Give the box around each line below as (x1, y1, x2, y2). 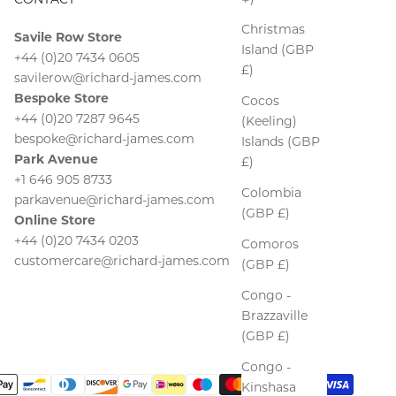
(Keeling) (241, 113, 297, 130)
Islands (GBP (241, 133, 320, 150)
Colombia (241, 185, 301, 202)
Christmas (241, 21, 305, 38)
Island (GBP (241, 42, 314, 58)
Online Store (14, 211, 95, 228)
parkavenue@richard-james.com (14, 191, 215, 208)
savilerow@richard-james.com (14, 69, 202, 86)
